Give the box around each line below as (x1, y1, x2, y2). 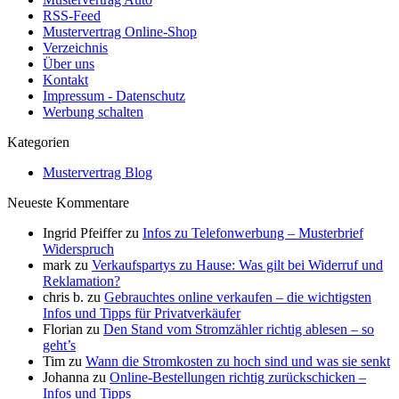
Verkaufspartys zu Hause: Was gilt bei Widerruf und (92, 257, 383, 273)
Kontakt (43, 72, 88, 87)
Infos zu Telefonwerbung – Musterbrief (142, 225, 363, 240)
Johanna (43, 370, 89, 385)
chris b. (43, 289, 84, 305)
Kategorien (7, 134, 69, 150)
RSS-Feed (43, 8, 101, 23)
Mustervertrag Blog (43, 165, 152, 180)
